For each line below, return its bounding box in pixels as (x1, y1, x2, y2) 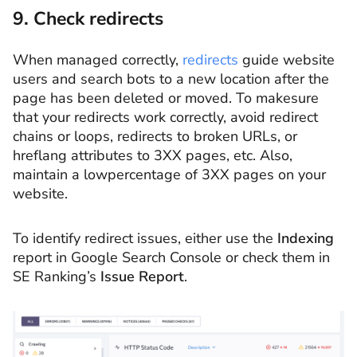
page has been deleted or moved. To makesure (13, 88, 319, 108)
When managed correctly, (13, 50, 182, 70)
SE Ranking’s (13, 266, 100, 286)
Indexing (277, 228, 334, 248)
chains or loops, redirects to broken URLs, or (13, 127, 297, 147)
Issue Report (100, 266, 184, 286)
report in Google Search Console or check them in (13, 247, 330, 267)
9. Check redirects (13, 6, 163, 32)
